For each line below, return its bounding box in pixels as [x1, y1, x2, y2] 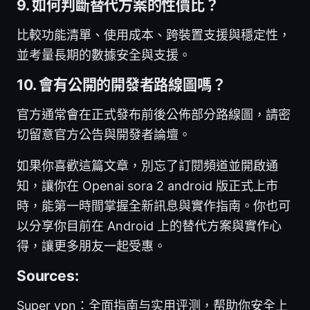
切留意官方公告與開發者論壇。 [17, 127, 191, 142]
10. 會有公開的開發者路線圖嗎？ [17, 75, 226, 93]
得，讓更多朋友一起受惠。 [17, 238, 166, 253]
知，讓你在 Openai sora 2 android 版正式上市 [17, 178, 278, 193]
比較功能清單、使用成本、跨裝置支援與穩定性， [17, 27, 291, 42]
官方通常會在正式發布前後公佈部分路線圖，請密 [17, 107, 291, 122]
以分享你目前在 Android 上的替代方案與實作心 [17, 218, 282, 233]
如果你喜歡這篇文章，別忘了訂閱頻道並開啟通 [17, 158, 278, 173]
